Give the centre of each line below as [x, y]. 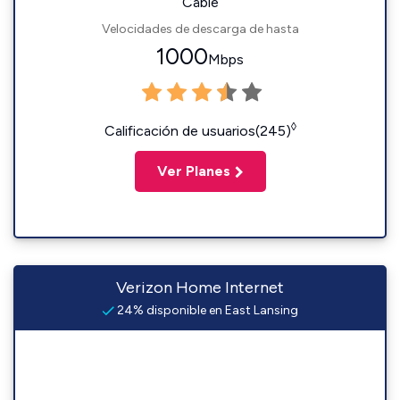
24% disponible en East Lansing [206, 310]
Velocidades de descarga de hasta [200, 29]
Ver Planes [193, 171]
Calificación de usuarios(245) [197, 131]
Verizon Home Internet [200, 287]
